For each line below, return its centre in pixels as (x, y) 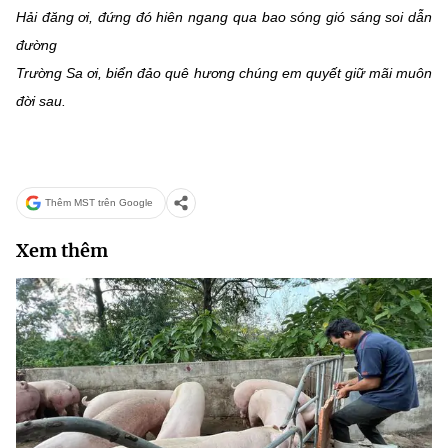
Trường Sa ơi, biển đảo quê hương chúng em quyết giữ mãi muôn (224, 72)
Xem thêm (62, 250)
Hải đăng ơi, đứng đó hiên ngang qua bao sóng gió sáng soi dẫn (224, 16)
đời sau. (41, 100)
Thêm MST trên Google (99, 203)
